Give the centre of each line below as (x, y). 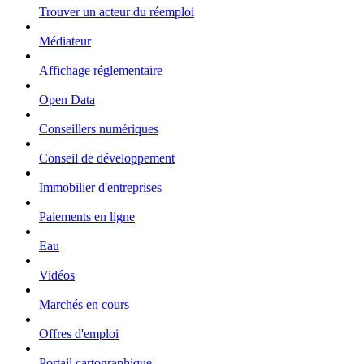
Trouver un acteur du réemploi (117, 11)
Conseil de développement (107, 158)
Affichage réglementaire (101, 70)
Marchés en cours (84, 304)
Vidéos (57, 275)
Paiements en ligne (87, 216)
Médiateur (65, 41)
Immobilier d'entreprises (100, 187)
